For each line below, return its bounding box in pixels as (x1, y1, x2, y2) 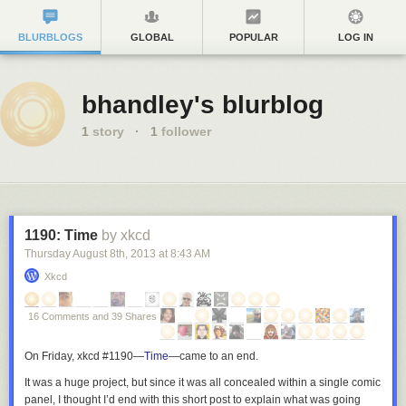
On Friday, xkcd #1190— (24, 350, 144, 362)
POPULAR (228, 32, 278, 43)
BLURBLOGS (18, 32, 82, 43)
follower (158, 124, 211, 139)
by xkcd (101, 227, 150, 243)
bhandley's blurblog (82, 91, 324, 119)
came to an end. (179, 350, 258, 362)
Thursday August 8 (24, 247, 116, 260)
